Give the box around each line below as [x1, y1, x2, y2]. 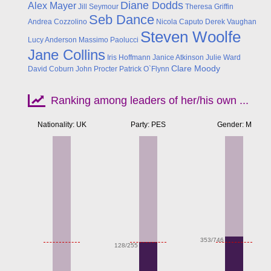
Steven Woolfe [140, 28, 241, 47]
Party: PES [130, 120, 166, 129]
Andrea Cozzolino [28, 18, 87, 27]
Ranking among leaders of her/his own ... [51, 94, 249, 107]
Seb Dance [89, 12, 154, 28]
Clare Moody [171, 64, 220, 74]
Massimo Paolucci [79, 36, 139, 45]
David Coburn [28, 65, 74, 74]
